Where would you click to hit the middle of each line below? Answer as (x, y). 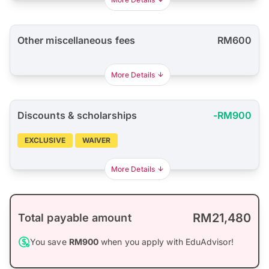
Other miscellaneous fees (76, 41)
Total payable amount (75, 218)
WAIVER (96, 141)
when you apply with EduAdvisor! (166, 242)
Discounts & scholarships (77, 116)
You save (50, 242)
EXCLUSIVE (45, 141)
